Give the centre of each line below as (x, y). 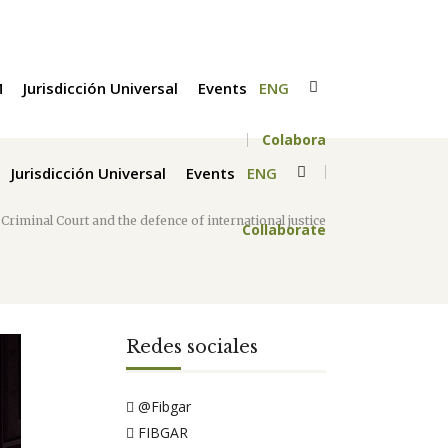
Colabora (294, 139)
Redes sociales (192, 347)
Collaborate (284, 229)
